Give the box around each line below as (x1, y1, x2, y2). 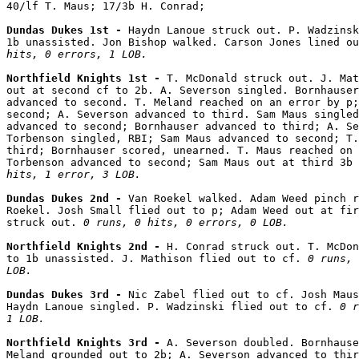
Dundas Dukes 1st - (6, 24, 128, 37)
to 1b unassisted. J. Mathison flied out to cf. (6, 252, 308, 265)
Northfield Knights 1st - (6, 72, 167, 85)
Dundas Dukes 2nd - (6, 192, 128, 205)
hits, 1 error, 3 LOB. (6, 168, 141, 181)
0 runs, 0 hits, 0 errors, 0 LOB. (83, 216, 288, 229)
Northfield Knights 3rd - (6, 337, 167, 349)
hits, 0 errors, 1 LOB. (6, 48, 147, 61)
